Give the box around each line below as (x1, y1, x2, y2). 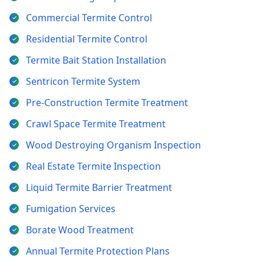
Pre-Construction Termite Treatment (26, 96, 188, 109)
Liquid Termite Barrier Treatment (26, 181, 172, 194)
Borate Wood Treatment (26, 223, 134, 236)
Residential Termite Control (26, 32, 147, 45)
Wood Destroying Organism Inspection (26, 138, 201, 151)
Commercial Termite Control (26, 11, 152, 24)
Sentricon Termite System (26, 75, 140, 88)
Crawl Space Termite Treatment (26, 117, 166, 130)
